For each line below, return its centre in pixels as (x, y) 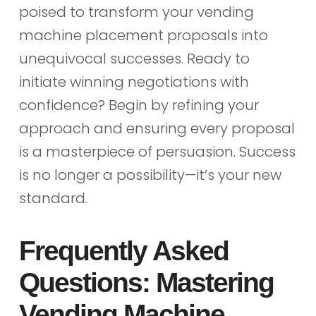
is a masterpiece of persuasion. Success (157, 152)
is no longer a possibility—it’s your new (150, 175)
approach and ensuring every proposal (157, 129)
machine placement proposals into (143, 36)
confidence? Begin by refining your (139, 105)
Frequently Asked (123, 250)
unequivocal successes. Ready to (134, 59)
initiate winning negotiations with (134, 82)
